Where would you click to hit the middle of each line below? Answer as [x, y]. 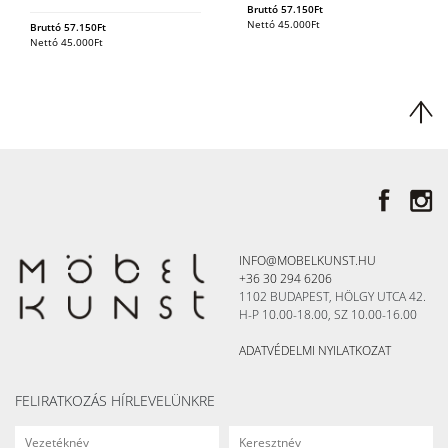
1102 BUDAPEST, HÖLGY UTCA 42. [332, 297]
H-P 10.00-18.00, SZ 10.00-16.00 [328, 315]
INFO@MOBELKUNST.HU [307, 261]
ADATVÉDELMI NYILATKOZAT [315, 351]
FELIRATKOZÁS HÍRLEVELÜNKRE [115, 401]
